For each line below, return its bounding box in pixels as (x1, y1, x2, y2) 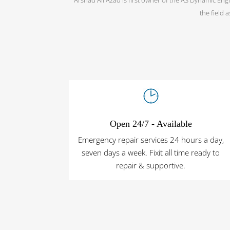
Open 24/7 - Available (109, 119, 192, 129)
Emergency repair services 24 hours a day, (78, 135, 224, 145)
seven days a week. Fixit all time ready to (82, 147, 220, 158)
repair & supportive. (116, 160, 186, 171)
